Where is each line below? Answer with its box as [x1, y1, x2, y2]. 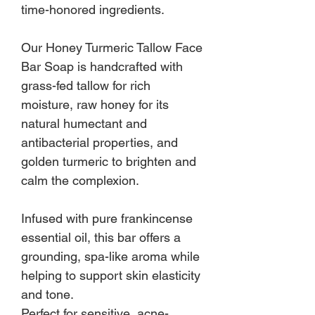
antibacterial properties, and [21, 134, 178, 150]
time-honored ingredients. [21, 1, 165, 17]
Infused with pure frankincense [21, 210, 193, 226]
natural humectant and [21, 115, 147, 131]
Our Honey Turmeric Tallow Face [21, 39, 202, 55]
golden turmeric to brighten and [21, 153, 196, 169]
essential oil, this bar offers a [21, 229, 181, 245]
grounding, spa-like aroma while [21, 248, 200, 264]
